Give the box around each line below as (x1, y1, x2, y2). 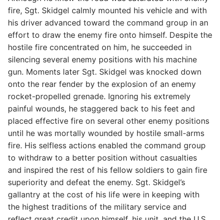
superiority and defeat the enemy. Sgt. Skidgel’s (8, 177, 185, 187)
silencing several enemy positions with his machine (8, 54, 197, 64)
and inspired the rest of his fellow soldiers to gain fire (8, 165, 207, 175)
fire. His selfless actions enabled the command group (8, 140, 206, 150)
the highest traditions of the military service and (8, 201, 187, 212)
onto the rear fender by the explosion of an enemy (8, 79, 196, 89)
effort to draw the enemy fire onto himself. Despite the (8, 29, 212, 40)
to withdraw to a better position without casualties (8, 152, 197, 163)
